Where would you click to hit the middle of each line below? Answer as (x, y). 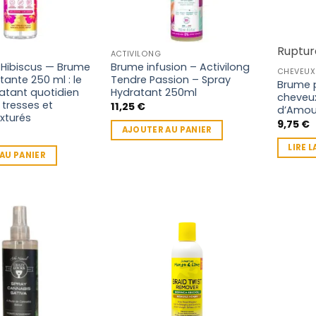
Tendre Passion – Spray (170, 79)
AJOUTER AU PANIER (167, 129)
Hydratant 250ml (153, 92)
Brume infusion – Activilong (180, 67)
